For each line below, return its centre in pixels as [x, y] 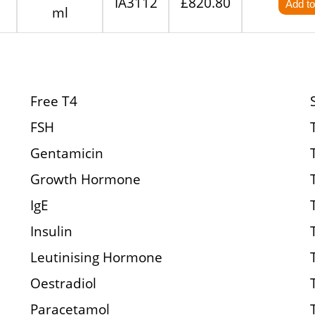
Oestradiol [63, 283]
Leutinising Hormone [96, 257]
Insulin [51, 231]
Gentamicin [66, 153]
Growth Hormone [85, 179]
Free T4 [53, 101]
